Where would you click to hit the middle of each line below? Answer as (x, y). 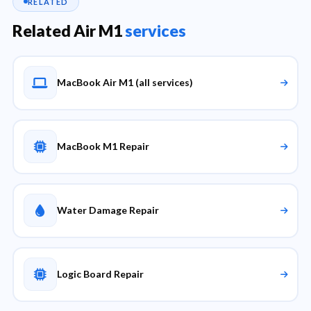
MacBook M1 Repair (103, 146)
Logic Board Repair (100, 274)
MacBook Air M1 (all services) (125, 82)
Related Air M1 (69, 30)
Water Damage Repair (108, 210)
